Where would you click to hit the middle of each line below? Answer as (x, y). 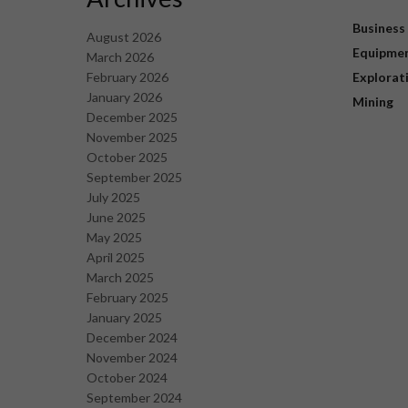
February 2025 (127, 298)
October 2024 (127, 378)
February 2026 (127, 77)
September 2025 (134, 178)
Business (379, 28)
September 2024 (134, 398)
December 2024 (132, 338)
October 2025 (127, 158)
